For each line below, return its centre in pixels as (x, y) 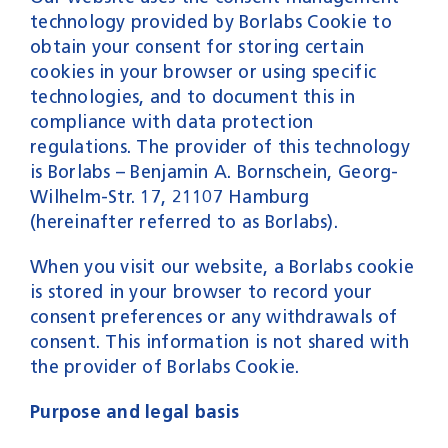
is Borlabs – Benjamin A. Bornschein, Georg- (214, 171)
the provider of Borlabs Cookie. (164, 366)
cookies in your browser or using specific (203, 71)
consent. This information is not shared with (219, 341)
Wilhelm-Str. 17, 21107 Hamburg (169, 196)
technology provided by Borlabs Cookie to (210, 21)
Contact (302, 61)
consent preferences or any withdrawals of (213, 316)
